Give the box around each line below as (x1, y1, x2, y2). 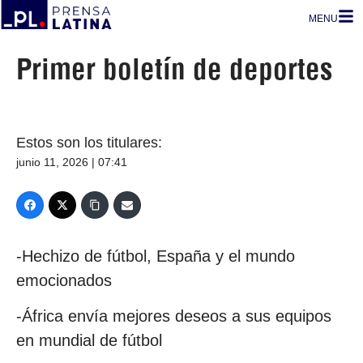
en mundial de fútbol (16, 331, 162, 350)
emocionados (16, 271, 112, 289)
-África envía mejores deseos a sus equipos (16, 307, 331, 326)
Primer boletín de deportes (16, 51, 333, 87)
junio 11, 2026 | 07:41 (16, 156, 127, 169)
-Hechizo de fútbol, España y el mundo (16, 247, 295, 265)
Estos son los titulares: (16, 135, 162, 151)
